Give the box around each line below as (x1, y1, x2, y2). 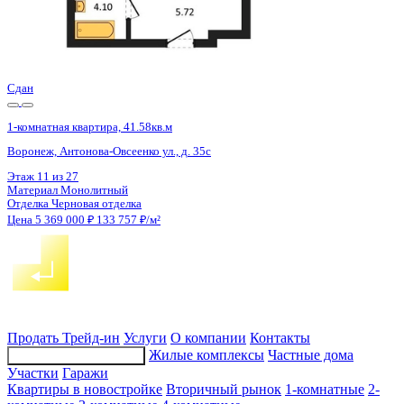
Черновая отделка (64, 299, 178, 316)
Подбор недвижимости (14, 349, 138, 363)
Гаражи (62, 365, 108, 381)
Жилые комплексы (149, 347, 264, 363)
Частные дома (268, 347, 353, 363)
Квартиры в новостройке (7, 381, 162, 398)
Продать (7, 330, 62, 346)
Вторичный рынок (166, 381, 281, 398)
